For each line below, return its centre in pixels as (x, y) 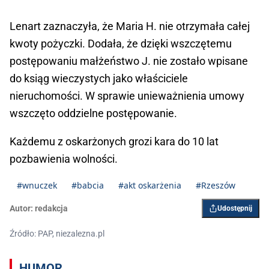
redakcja (51, 209)
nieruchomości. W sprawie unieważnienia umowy (127, 96)
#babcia (88, 186)
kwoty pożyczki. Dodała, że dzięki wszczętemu (121, 44)
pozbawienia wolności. (64, 159)
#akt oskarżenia (150, 186)
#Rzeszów (216, 186)
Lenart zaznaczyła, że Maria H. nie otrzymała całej (130, 26)
